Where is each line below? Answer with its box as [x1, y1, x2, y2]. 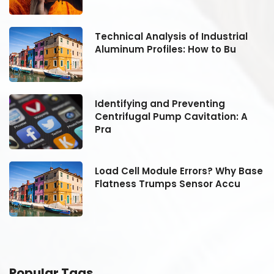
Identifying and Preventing [95, 97, 225, 110]
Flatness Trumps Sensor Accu [95, 177, 240, 190]
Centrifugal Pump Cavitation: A [95, 109, 248, 123]
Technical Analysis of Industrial [95, 29, 248, 43]
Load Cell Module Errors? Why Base [95, 164, 263, 177]
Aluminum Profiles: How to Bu [95, 42, 236, 56]
